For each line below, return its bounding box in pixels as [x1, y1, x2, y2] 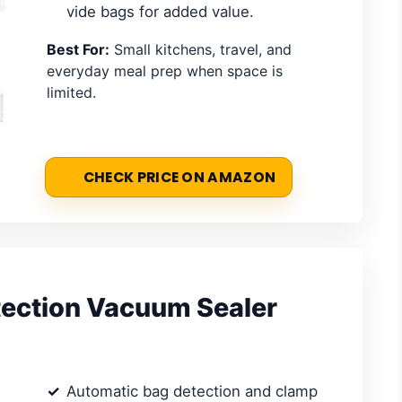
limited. [47, 83, 96, 101]
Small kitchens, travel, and [109, 39, 292, 58]
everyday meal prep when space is [47, 61, 283, 80]
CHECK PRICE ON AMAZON [83, 168, 276, 188]
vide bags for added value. [66, 2, 254, 21]
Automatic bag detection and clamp [66, 381, 318, 400]
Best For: [47, 39, 109, 58]
